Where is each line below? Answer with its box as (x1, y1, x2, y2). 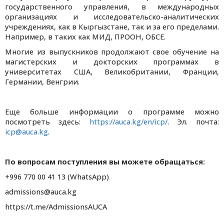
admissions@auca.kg (5, 187, 76, 197)
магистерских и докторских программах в (5, 57, 219, 67)
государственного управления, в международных (5, 2, 219, 12)
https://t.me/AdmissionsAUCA (5, 202, 107, 212)
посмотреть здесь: (5, 117, 89, 127)
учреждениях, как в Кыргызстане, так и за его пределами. (5, 22, 219, 32)
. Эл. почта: (167, 117, 219, 127)
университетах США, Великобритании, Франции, (5, 67, 219, 77)
